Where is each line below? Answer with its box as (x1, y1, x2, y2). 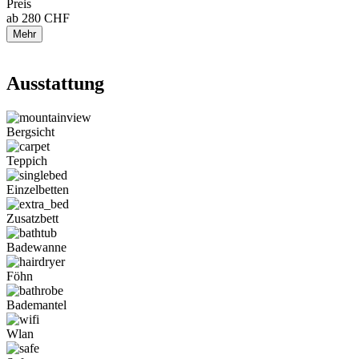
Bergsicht (6, 124, 54, 139)
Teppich (6, 153, 47, 167)
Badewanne (6, 240, 67, 254)
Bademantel (6, 297, 67, 312)
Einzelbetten (6, 182, 69, 196)
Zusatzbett (6, 211, 58, 225)
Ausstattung (6, 72, 104, 94)
